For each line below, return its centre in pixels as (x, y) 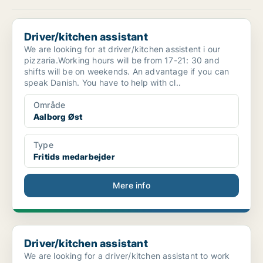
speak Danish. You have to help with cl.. (102, 83)
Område (50, 105)
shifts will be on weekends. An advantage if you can (127, 72)
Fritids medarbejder (74, 157)
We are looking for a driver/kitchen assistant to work (127, 256)
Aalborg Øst (58, 117)
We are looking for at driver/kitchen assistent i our (122, 49)
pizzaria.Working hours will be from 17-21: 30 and (122, 60)
